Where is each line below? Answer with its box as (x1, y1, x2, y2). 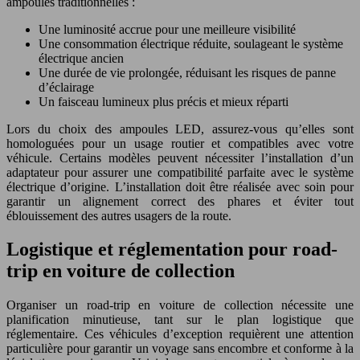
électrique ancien (39, 51, 124, 65)
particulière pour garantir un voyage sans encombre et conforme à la (6, 342, 354, 356)
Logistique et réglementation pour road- (6, 239, 337, 260)
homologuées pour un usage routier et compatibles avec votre (6, 136, 354, 150)
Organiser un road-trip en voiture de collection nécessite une (6, 298, 354, 313)
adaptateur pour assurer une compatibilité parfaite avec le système (6, 165, 354, 179)
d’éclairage (39, 80, 94, 94)
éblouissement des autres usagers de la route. (6, 208, 231, 223)
